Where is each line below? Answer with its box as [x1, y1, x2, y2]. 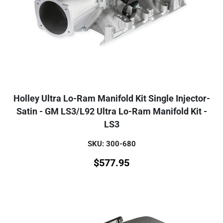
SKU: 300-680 [87, 139, 136, 149]
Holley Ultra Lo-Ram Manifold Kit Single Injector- [13, 94, 210, 104]
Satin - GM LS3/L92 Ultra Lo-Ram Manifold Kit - [16, 107, 207, 117]
